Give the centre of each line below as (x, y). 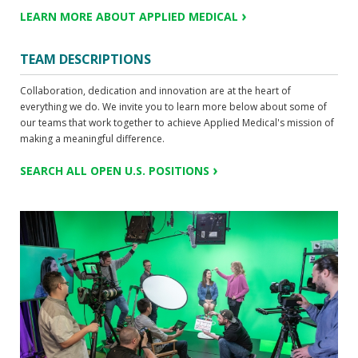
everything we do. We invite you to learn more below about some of (173, 107)
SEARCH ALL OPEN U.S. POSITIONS (115, 171)
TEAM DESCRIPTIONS (86, 60)
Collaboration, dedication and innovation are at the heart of (155, 91)
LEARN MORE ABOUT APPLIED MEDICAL (129, 17)
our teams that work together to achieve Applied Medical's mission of (177, 123)
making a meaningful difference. (92, 139)
